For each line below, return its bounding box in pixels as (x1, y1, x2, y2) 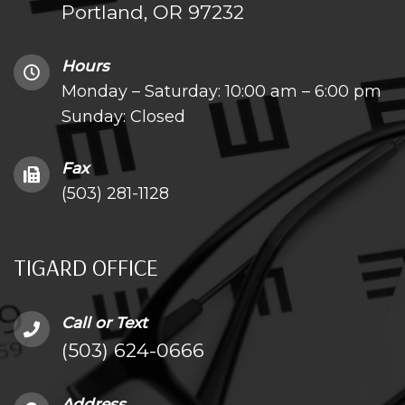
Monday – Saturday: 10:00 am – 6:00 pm (61, 81, 381, 101)
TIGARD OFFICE (14, 252, 158, 282)
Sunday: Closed (61, 107, 185, 127)
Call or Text (61, 314, 147, 332)
